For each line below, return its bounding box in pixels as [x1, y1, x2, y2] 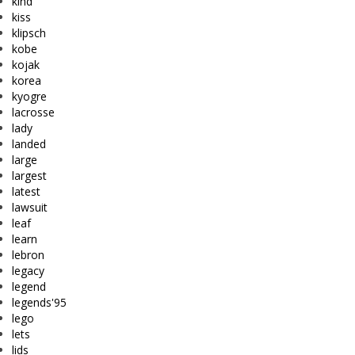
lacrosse [12, 105, 55, 120]
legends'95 [12, 295, 67, 311]
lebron [12, 247, 44, 263]
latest [12, 184, 40, 200]
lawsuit [12, 200, 48, 216]
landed [12, 136, 46, 152]
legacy [12, 263, 44, 279]
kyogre [12, 89, 47, 105]
